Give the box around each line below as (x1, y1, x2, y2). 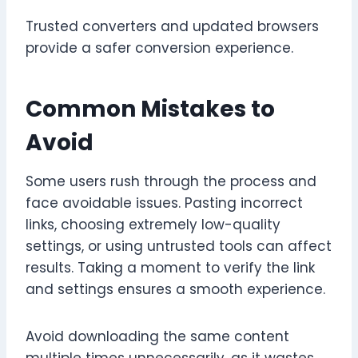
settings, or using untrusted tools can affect (26, 237, 332, 257)
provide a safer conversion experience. (26, 38, 293, 58)
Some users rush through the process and (26, 172, 316, 192)
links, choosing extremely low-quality (26, 215, 280, 235)
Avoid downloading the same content (26, 327, 289, 347)
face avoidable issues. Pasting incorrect (26, 193, 303, 213)
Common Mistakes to (26, 93, 275, 125)
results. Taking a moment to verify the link (26, 258, 315, 278)
